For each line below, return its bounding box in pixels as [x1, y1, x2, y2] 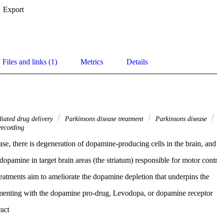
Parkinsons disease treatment [63, 115, 145, 123]
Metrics [80, 58, 103, 66]
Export [3, 5, 24, 14]
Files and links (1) [2, 58, 57, 66]
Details [126, 58, 148, 66]
